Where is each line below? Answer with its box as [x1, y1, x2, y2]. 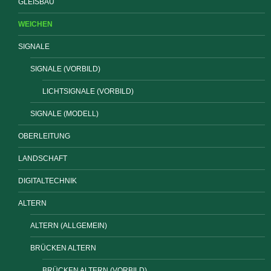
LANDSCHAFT [18, 154, 67, 163]
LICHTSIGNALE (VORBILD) [42, 87, 134, 96]
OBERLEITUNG [18, 132, 70, 141]
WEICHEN [18, 20, 53, 29]
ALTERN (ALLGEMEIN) [30, 221, 107, 230]
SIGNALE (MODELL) [30, 109, 99, 119]
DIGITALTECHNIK [18, 177, 77, 186]
